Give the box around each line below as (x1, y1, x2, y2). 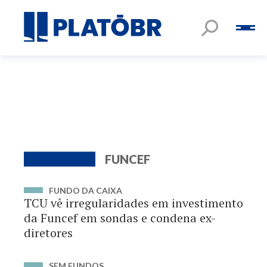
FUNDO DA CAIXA (49, 185, 122, 195)
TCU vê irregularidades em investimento (24, 195, 243, 211)
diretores (24, 225, 73, 241)
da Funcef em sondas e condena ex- (24, 210, 216, 226)
